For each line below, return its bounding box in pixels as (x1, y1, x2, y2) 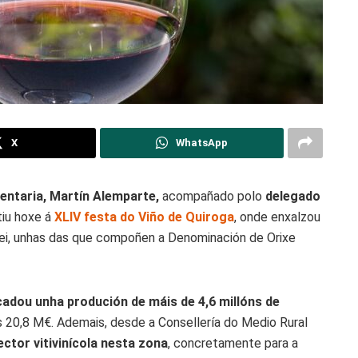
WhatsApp (175, 136, 228, 149)
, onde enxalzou (234, 209, 320, 225)
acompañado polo (159, 188, 262, 204)
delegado (262, 188, 320, 204)
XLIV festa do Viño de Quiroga (51, 209, 234, 225)
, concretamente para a (168, 335, 298, 351)
